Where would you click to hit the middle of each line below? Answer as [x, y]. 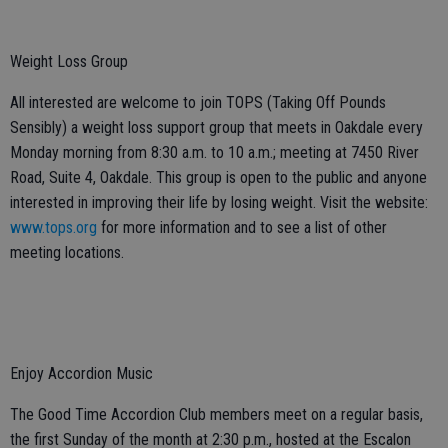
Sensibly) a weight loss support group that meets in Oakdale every [216, 127]
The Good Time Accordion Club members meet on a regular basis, [216, 414]
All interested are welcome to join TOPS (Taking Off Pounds [198, 102]
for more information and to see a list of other [242, 227]
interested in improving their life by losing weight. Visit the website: [219, 202]
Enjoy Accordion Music [81, 373]
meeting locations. [67, 252]
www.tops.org [53, 227]
